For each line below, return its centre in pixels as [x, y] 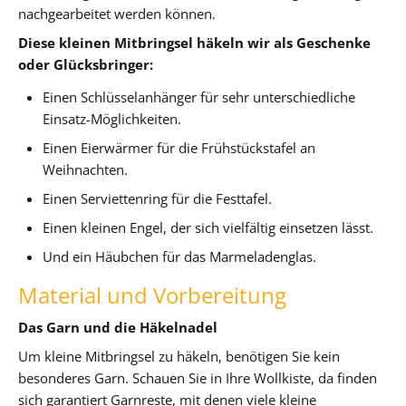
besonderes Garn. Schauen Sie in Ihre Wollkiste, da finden [198, 377]
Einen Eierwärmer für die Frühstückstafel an [179, 147]
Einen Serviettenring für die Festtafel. [158, 198]
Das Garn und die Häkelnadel [118, 327]
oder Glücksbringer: [86, 64]
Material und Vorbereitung [152, 295]
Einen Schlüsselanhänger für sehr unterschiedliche [199, 97]
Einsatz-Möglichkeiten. [112, 118]
